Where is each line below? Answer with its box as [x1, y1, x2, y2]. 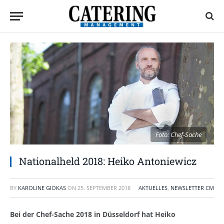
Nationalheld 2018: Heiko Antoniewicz [19, 154, 196, 167]
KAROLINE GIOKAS [18, 184, 66, 191]
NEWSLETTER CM [170, 184, 214, 191]
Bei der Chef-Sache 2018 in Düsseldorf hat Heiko [10, 209, 175, 219]
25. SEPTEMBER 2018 [77, 184, 130, 191]
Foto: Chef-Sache [155, 130, 201, 139]
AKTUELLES [138, 184, 167, 191]
